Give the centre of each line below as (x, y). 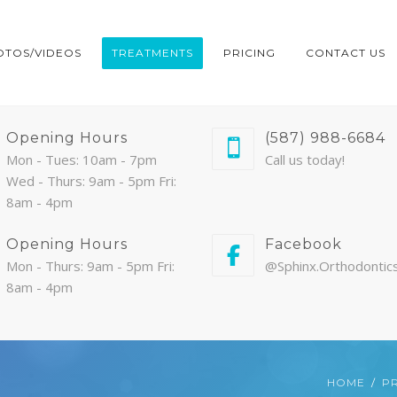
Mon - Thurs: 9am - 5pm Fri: (90, 266)
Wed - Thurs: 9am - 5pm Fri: (91, 181)
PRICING (249, 53)
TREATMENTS (152, 53)
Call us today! (305, 160)
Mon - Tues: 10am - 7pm (81, 160)
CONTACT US (346, 53)
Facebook (304, 244)
